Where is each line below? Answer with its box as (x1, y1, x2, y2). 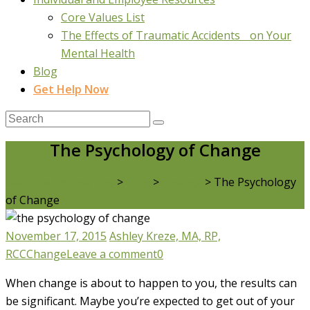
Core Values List (61, 10, 145, 25)
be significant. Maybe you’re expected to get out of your (6, 293, 295, 309)
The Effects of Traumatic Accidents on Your (61, 28, 291, 43)
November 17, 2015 (6, 228, 107, 244)
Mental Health (61, 46, 135, 61)
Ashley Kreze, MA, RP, (109, 228, 221, 244)
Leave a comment (66, 246, 157, 262)
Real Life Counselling (6, 174, 114, 190)
